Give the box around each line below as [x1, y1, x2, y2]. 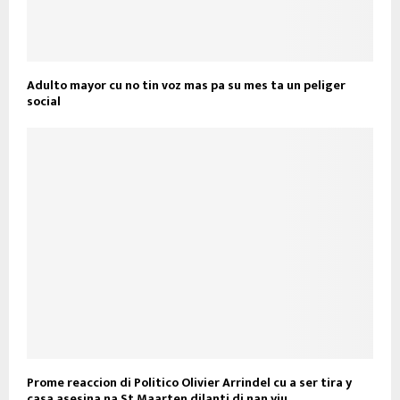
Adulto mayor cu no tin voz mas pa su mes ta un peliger [27, 75, 346, 96]
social [27, 91, 61, 112]
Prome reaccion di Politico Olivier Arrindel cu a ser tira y [27, 372, 352, 394]
